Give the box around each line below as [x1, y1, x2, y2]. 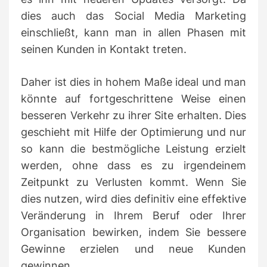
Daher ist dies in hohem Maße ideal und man [21, 76, 246, 89]
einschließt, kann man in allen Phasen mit [21, 26, 246, 39]
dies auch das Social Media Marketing [21, 10, 246, 23]
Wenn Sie [195, 176, 246, 189]
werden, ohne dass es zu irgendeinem [21, 159, 246, 172]
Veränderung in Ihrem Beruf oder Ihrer [21, 209, 246, 222]
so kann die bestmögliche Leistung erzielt [21, 142, 246, 156]
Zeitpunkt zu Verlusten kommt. [21, 176, 195, 189]
